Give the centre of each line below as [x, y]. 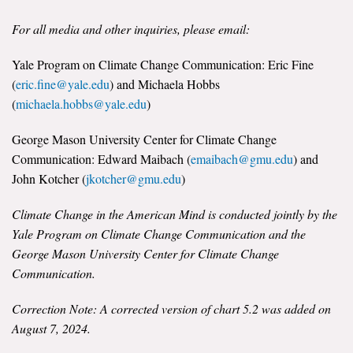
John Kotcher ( [49, 178]
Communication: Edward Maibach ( [101, 158]
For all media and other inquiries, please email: [131, 28]
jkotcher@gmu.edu [134, 178]
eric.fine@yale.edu [63, 84]
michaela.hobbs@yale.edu [81, 103]
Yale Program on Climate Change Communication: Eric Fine [163, 64]
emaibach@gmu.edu [242, 158]
